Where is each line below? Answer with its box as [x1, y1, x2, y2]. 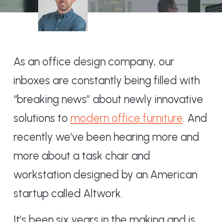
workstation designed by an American [13, 168, 197, 182]
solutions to [13, 111, 70, 125]
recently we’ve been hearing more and [13, 130, 199, 144]
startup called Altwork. [13, 187, 123, 201]
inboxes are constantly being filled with [13, 74, 200, 88]
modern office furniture [70, 111, 183, 125]
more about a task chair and [13, 149, 150, 163]
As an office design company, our [13, 55, 174, 69]
